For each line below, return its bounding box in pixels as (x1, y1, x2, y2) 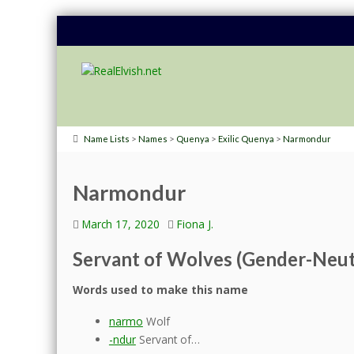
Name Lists (84, 134, 130, 145)
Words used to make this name (73, 281, 248, 297)
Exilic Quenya (218, 134, 274, 145)
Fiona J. (177, 216, 213, 232)
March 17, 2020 (82, 216, 160, 232)
